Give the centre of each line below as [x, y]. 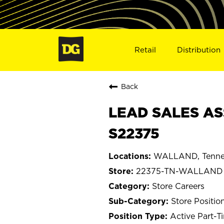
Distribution [199, 49]
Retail [145, 49]
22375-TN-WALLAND [179, 171]
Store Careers [178, 186]
